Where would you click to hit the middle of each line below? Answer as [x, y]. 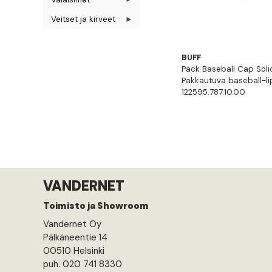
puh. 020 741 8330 [83, 264]
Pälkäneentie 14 [75, 237]
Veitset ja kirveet [83, 19]
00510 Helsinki [74, 250]
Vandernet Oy [72, 224]
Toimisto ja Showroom [96, 206]
